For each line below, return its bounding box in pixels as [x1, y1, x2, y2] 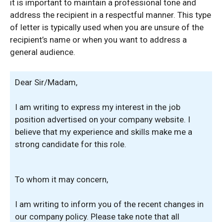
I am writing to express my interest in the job [15, 102, 180, 112]
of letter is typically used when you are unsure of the [10, 22, 204, 32]
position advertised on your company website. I [15, 114, 190, 124]
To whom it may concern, [15, 174, 108, 184]
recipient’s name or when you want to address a [10, 35, 187, 45]
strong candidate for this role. [15, 139, 126, 149]
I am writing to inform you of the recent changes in [15, 199, 204, 209]
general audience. [10, 47, 75, 57]
